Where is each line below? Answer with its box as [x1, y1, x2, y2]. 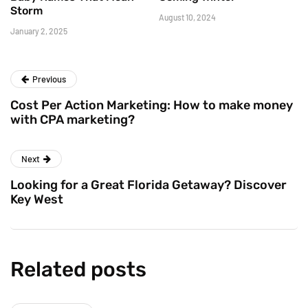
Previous [32, 74, 66, 85]
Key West [10, 192, 63, 208]
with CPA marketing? [10, 112, 135, 128]
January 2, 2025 [10, 26, 67, 36]
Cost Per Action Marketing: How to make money [10, 98, 293, 113]
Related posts [10, 257, 146, 283]
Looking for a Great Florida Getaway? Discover [10, 177, 287, 193]
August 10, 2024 [159, 12, 216, 23]
